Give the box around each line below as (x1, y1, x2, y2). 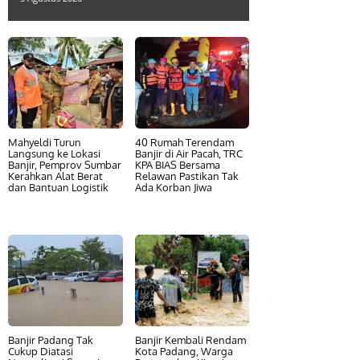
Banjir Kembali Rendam (134, 333, 246, 346)
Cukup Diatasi (8, 345, 73, 358)
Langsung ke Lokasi (8, 147, 100, 160)
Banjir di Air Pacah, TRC (134, 147, 243, 160)
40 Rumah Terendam (134, 136, 234, 149)
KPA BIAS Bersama (134, 158, 220, 171)
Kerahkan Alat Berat (8, 170, 103, 182)
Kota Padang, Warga (134, 345, 233, 358)
